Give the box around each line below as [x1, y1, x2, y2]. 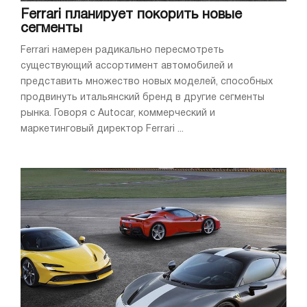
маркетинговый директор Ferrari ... [21, 125, 184, 134]
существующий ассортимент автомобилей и [21, 62, 233, 71]
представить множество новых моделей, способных [21, 77, 273, 87]
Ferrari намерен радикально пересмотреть [21, 46, 224, 56]
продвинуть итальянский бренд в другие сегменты [21, 93, 265, 103]
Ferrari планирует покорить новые [21, 9, 242, 22]
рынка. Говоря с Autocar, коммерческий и [21, 109, 215, 119]
